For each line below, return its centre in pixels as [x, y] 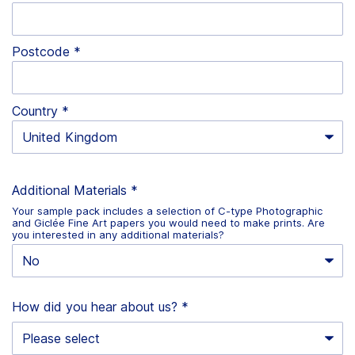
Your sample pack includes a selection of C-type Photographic [167, 210]
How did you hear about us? [95, 306]
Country [35, 111]
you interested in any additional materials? [118, 234]
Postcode [41, 52]
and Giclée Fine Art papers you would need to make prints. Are [168, 222]
